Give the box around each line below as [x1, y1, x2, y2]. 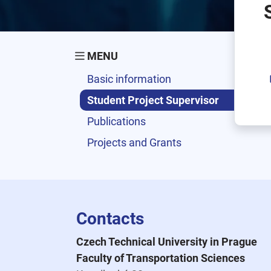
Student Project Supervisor [87, 94, 219, 106]
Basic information [87, 73, 171, 85]
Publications [87, 115, 146, 128]
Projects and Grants [87, 136, 181, 149]
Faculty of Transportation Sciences [76, 252, 245, 264]
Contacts [76, 209, 144, 229]
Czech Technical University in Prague [76, 235, 257, 248]
